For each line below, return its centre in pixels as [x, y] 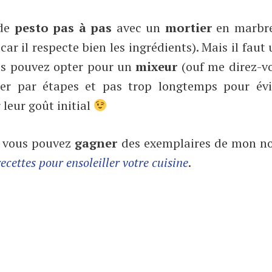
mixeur [157, 66]
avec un [138, 27]
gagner [98, 143]
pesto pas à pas [63, 27]
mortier [188, 27]
